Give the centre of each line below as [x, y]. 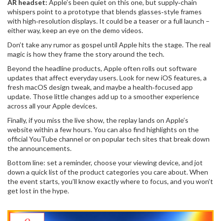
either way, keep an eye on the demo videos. [75, 30]
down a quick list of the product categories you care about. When [108, 172]
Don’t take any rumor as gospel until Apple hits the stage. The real [109, 45]
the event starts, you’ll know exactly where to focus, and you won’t [110, 181]
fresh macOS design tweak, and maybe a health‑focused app [100, 87]
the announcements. [39, 148]
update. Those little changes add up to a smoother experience [103, 96]
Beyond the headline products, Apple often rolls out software [102, 68]
